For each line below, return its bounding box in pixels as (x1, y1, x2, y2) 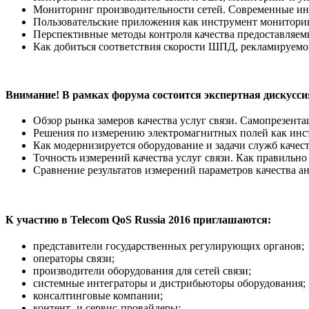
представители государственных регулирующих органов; (33, 239, 304, 252)
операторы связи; (33, 252, 114, 264)
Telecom (70, 213, 112, 226)
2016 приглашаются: (166, 213, 271, 226)
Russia (134, 213, 166, 226)
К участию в (6, 213, 70, 226)
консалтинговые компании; (33, 289, 163, 301)
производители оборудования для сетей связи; (33, 264, 251, 277)
